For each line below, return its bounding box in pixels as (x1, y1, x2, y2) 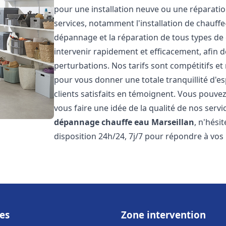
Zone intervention (121, 208, 206, 221)
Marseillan (151, 117, 195, 128)
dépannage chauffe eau (54, 117, 150, 128)
